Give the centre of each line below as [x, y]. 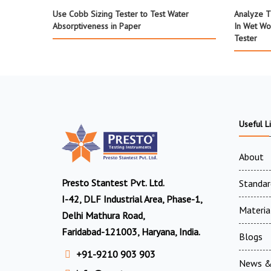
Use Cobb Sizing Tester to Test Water [121, 14]
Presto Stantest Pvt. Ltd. [113, 182]
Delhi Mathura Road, [103, 215]
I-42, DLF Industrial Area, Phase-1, [132, 199]
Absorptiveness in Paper [97, 26]
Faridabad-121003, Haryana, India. [131, 231]
